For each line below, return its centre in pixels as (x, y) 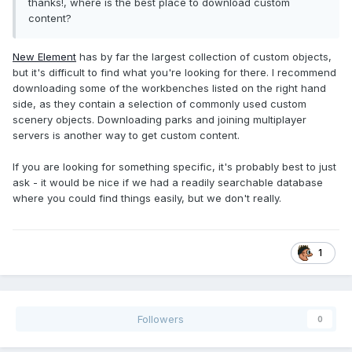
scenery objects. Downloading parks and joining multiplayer (159, 120)
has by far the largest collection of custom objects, (204, 57)
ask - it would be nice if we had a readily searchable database (168, 183)
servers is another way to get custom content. (126, 136)
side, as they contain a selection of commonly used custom (159, 104)
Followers (160, 319)
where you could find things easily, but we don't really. (147, 198)
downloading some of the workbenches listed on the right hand (169, 88)
